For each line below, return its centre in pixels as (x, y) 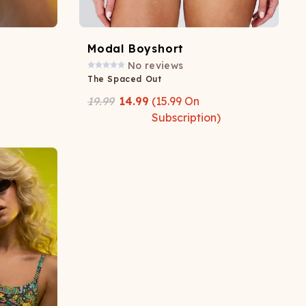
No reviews (156, 65)
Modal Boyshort (136, 48)
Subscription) (186, 117)
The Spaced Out (125, 79)
